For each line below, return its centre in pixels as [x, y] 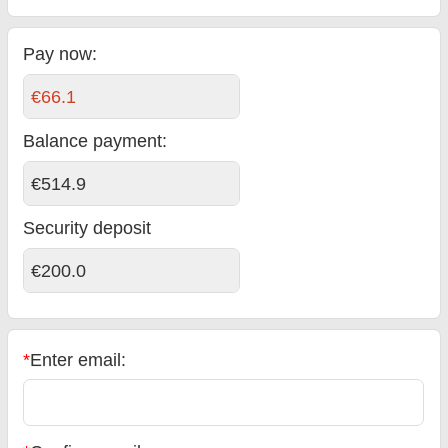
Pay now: [60, 54]
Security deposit [87, 228]
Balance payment [93, 141]
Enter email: [78, 359]
